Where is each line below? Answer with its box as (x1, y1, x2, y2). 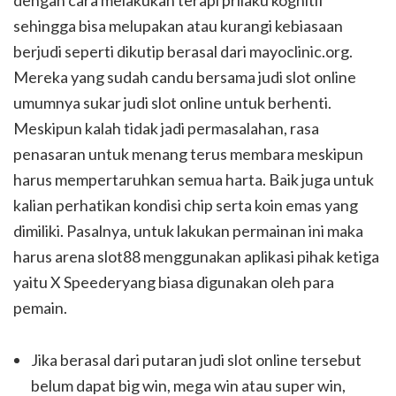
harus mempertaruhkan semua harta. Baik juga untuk (13, 170, 374, 190)
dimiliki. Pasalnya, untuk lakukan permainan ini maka (13, 221, 363, 241)
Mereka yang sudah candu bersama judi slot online (13, 67, 356, 88)
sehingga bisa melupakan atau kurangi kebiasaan (13, 16, 343, 36)
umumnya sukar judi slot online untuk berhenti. (13, 93, 331, 113)
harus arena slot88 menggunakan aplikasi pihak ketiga (13, 247, 379, 267)
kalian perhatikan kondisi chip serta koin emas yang (13, 195, 358, 216)
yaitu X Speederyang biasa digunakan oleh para (13, 272, 334, 293)
